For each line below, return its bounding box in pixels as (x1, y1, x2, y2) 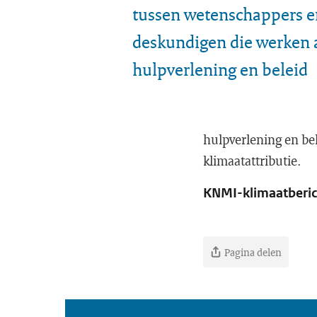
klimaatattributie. (203, 152, 301, 169)
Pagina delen (224, 245, 282, 259)
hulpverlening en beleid (132, 57, 308, 81)
